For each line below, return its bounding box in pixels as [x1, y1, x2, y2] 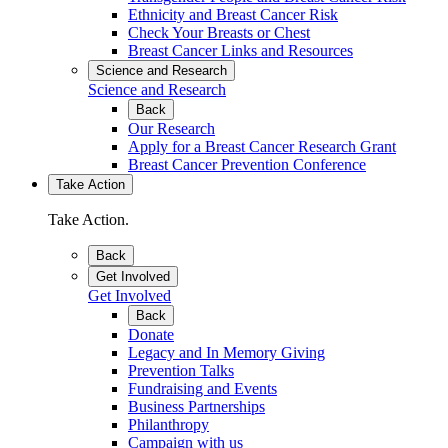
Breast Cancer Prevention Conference [128, 155, 366, 173]
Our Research [128, 119, 215, 137]
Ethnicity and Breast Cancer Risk [128, 5, 338, 23]
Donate [128, 325, 174, 343]
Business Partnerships [128, 397, 265, 415]
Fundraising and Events [128, 379, 277, 397]
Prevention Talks [128, 361, 234, 379]
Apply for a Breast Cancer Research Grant [128, 137, 396, 155]
